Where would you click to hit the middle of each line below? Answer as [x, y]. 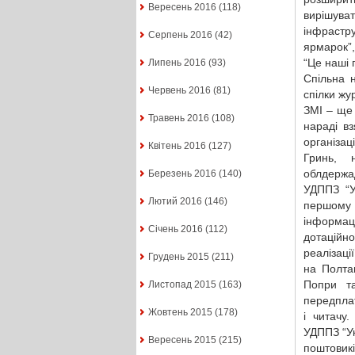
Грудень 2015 [178, 257]
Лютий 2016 [175, 202]
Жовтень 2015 [180, 313]
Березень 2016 [182, 174]
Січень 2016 [175, 229]
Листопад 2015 [182, 285]
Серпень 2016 [180, 35]
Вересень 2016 [182, 8]
